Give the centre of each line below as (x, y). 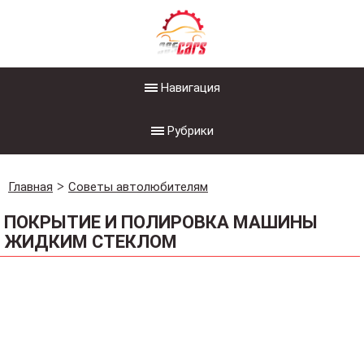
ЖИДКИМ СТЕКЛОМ (91, 242)
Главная (30, 187)
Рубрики (190, 131)
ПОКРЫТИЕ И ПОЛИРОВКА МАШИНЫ (161, 222)
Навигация (190, 88)
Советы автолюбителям (138, 187)
